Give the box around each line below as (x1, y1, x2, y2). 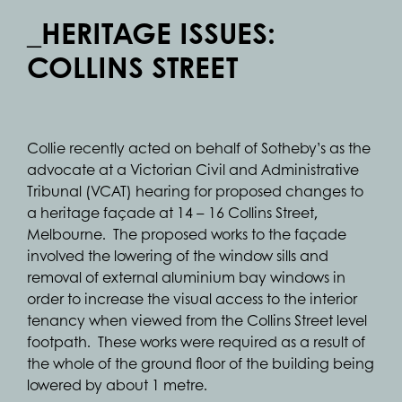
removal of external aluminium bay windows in (27, 267, 345, 287)
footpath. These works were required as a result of (27, 331, 365, 352)
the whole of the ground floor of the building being (27, 353, 374, 373)
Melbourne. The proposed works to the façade (27, 223, 346, 244)
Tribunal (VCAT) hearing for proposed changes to (27, 180, 363, 201)
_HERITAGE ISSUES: (27, 12, 275, 53)
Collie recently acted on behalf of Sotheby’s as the (27, 137, 371, 158)
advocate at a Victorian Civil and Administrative (27, 159, 359, 179)
